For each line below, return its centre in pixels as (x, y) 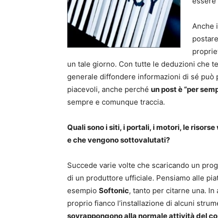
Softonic (114, 191)
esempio (83, 191)
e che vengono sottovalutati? (118, 140)
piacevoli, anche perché (109, 90)
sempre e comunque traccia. (116, 102)
